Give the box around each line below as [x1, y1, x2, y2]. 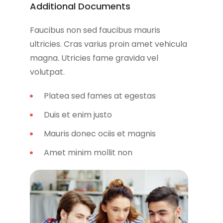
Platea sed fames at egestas [43, 90, 156, 102]
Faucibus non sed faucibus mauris [30, 24, 160, 36]
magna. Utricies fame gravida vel [30, 52, 158, 64]
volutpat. [30, 66, 65, 78]
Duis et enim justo [43, 109, 112, 120]
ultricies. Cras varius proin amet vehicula [30, 38, 187, 50]
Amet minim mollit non [43, 146, 132, 158]
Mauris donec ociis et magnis [43, 127, 156, 139]
